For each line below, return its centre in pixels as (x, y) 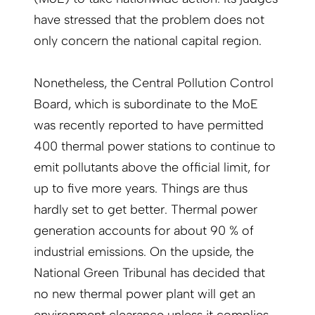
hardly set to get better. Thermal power (146, 210)
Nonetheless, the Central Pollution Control (154, 83)
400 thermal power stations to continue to (155, 147)
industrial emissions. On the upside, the (144, 252)
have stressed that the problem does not (149, 20)
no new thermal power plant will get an (144, 294)
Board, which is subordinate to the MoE (146, 104)
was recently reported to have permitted (149, 126)
